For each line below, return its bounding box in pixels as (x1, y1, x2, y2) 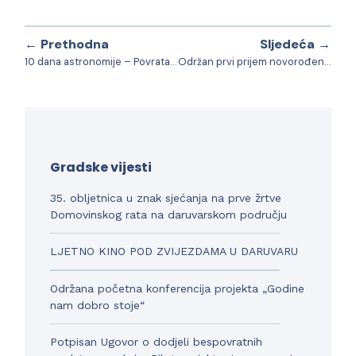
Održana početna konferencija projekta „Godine (50, 281, 305, 295)
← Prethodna (25, 35, 110, 52)
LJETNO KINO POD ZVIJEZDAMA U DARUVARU (50, 245, 299, 257)
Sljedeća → (259, 35, 331, 52)
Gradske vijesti (50, 157, 153, 176)
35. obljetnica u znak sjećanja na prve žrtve (50, 191, 282, 204)
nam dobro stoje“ (50, 298, 145, 311)
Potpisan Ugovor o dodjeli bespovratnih (50, 335, 263, 348)
